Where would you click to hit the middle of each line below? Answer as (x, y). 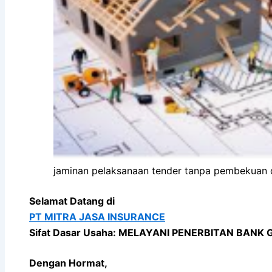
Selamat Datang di (72, 201)
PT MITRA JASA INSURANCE (97, 216)
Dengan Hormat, (68, 263)
